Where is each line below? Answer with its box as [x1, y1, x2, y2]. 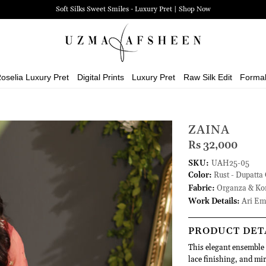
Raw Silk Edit [183, 72, 232, 82]
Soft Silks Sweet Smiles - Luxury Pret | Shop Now [55, 5, 211, 14]
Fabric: [188, 183, 215, 193]
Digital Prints [77, 72, 124, 82]
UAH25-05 [211, 159, 249, 168]
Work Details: [188, 197, 240, 206]
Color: [188, 170, 212, 180]
